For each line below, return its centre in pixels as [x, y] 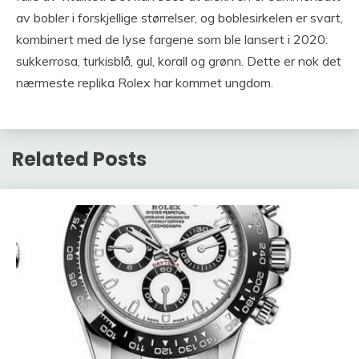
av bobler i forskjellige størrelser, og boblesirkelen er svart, [179, 17]
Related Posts [79, 159]
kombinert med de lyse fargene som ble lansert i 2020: [172, 39]
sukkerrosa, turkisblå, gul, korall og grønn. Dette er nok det [179, 61]
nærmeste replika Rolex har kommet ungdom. [145, 82]
